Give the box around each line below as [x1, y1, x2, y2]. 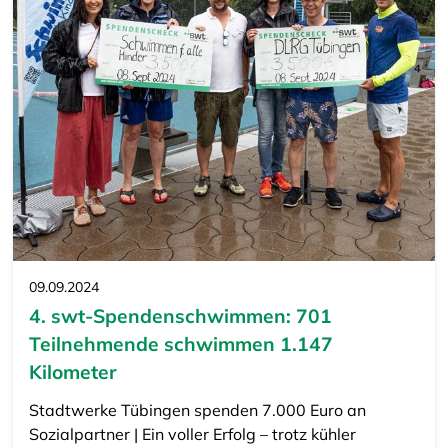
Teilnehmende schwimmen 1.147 [28, 331, 333, 356]
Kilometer [28, 359, 117, 384]
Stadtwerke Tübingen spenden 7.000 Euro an [28, 399, 366, 420]
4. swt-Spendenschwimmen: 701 [28, 303, 332, 328]
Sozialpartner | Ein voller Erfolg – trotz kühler [28, 423, 356, 444]
